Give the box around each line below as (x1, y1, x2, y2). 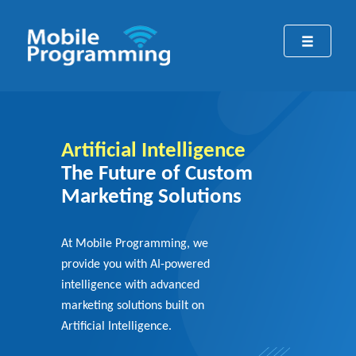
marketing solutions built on (60, 300, 204, 312)
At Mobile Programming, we (60, 238, 208, 250)
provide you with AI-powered (60, 258, 210, 271)
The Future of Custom (60, 164, 253, 185)
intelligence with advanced (60, 279, 199, 292)
